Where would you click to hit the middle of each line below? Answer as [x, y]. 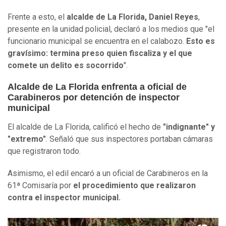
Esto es [201, 41]
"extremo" [27, 139]
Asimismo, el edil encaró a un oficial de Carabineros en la [108, 174]
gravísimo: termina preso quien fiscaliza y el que [100, 53]
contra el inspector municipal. [64, 198]
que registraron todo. [44, 151]
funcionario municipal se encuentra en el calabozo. [97, 41]
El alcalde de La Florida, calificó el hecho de [84, 127]
